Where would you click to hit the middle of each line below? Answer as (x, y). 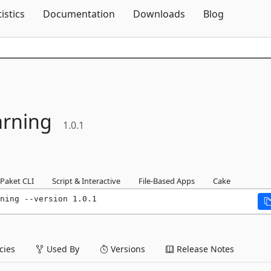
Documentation (79, 14)
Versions (127, 249)
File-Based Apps (167, 181)
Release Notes (204, 249)
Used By (62, 249)
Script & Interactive (86, 181)
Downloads (159, 14)
